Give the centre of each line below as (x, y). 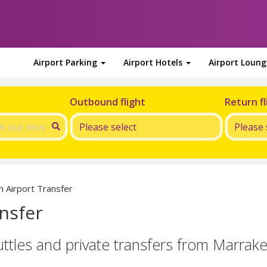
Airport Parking (66, 62)
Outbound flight (108, 102)
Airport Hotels (154, 62)
